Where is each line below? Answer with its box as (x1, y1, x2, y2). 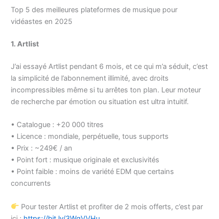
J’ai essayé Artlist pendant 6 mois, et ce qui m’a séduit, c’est (11, 62, 208, 71)
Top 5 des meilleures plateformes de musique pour (11, 5, 178, 15)
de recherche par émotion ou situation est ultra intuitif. (11, 97, 189, 106)
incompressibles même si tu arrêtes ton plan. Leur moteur (11, 85, 201, 94)
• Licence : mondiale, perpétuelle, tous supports (11, 132, 169, 141)
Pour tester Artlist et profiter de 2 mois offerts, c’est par (19, 202, 203, 211)
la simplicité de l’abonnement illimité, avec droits (11, 73, 169, 83)
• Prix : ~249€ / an (11, 144, 73, 153)
